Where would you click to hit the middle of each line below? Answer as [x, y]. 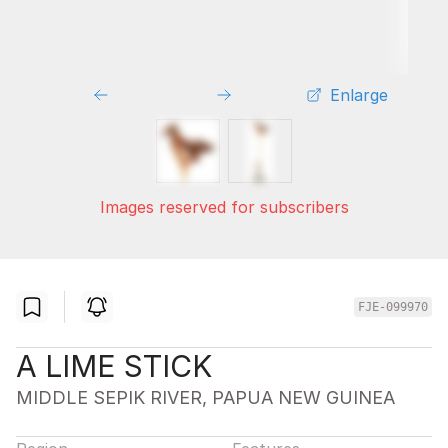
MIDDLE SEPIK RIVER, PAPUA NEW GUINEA [205, 398]
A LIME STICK [114, 366]
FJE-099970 [393, 307]
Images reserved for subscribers [224, 207]
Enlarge [358, 95]
